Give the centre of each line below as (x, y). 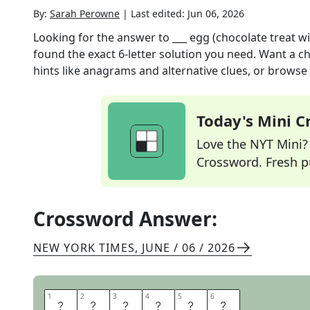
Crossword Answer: (125, 219)
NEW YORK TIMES (84, 248)
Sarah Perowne (85, 13)
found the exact (76, 54)
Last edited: (159, 13)
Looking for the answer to (103, 37)
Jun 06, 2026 (216, 13)
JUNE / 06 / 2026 (189, 248)
